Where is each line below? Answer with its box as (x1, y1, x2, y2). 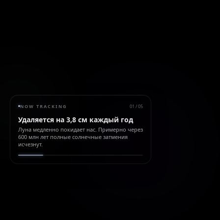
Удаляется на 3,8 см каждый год (18, 114, 133, 124)
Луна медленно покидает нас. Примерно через (18, 125, 143, 133)
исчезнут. (18, 140, 43, 148)
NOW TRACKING (20, 103, 67, 110)
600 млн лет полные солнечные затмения (18, 133, 128, 140)
